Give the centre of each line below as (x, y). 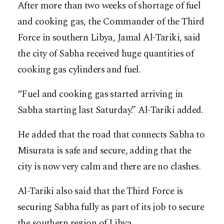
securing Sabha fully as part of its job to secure (111, 207)
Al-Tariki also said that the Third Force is (100, 191)
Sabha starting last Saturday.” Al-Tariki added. (110, 110)
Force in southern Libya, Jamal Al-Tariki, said (109, 37)
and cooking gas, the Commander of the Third (111, 21)
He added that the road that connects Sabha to (111, 134)
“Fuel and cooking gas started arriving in (100, 94)
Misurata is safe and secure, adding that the (104, 150)
